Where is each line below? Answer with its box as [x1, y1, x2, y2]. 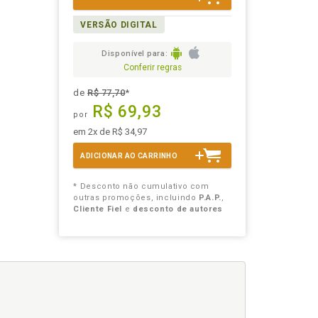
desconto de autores [132, 204, 223, 214]
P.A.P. [199, 193, 221, 203]
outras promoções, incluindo [73, 193, 199, 203]
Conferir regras [123, 62, 182, 73]
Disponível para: [102, 49, 168, 58]
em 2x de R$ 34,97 [73, 126, 148, 138]
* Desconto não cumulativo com [73, 182, 209, 192]
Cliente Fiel [73, 204, 123, 214]
